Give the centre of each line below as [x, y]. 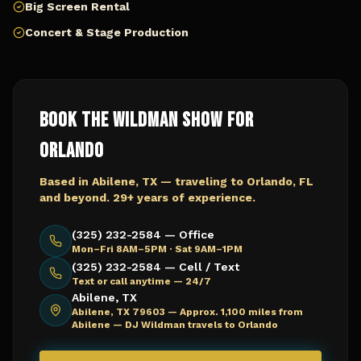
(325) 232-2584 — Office [143, 234]
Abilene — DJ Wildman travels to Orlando [175, 325]
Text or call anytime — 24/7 [141, 281]
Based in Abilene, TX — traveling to [143, 181]
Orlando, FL [280, 181]
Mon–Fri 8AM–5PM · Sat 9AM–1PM [157, 249]
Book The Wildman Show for [147, 120]
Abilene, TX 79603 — [126, 312]
